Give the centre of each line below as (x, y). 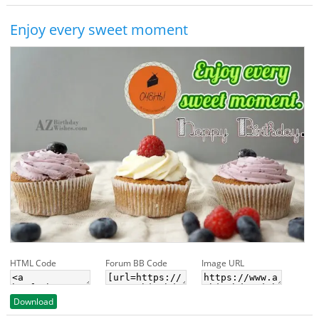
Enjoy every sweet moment (99, 29)
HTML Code (33, 263)
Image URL (223, 263)
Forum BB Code (137, 263)
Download (33, 302)
